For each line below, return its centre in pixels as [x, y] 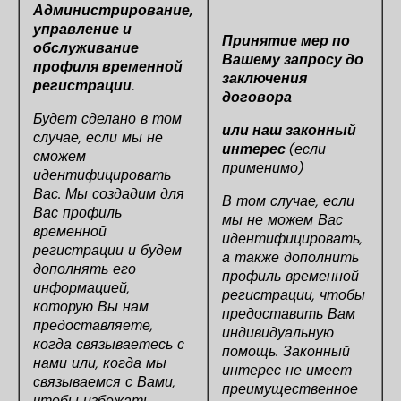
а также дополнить [290, 257]
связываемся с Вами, [104, 382]
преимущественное [290, 389]
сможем [60, 156]
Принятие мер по [286, 41]
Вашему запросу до [293, 60]
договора [257, 97]
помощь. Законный [286, 351]
